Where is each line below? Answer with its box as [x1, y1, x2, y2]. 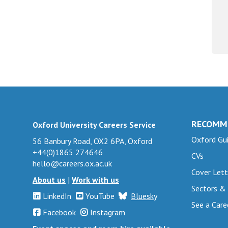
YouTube [85, 190, 115, 201]
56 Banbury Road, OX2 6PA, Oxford [33, 135, 152, 146]
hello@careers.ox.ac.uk [33, 158, 112, 168]
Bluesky [131, 190, 157, 201]
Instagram [90, 207, 125, 217]
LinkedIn [43, 190, 71, 201]
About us [33, 174, 66, 185]
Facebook [43, 207, 76, 217]
